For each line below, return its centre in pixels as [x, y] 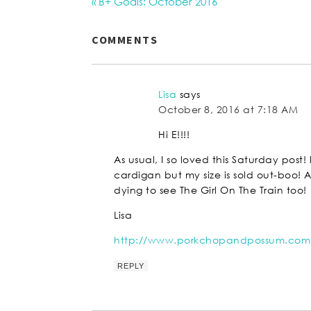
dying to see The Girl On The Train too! [210, 190]
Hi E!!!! [174, 134]
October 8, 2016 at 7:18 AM [228, 109]
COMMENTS [125, 39]
